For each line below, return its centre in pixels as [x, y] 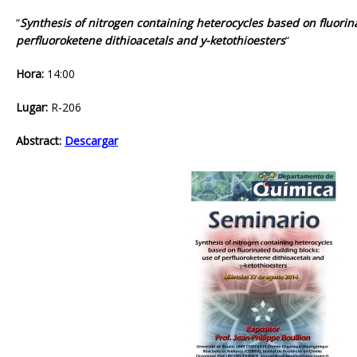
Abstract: [39, 140]
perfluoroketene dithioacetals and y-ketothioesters [151, 40]
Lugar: [32, 107]
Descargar [91, 140]
